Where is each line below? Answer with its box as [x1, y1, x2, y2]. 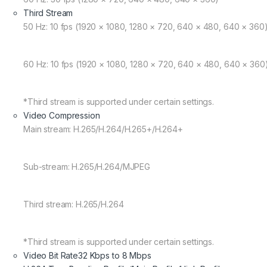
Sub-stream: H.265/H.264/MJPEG [23, 162, 150, 172]
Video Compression [23, 110, 100, 121]
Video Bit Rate [23, 250, 79, 261]
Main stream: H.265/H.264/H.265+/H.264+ [23, 124, 183, 135]
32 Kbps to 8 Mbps [78, 250, 151, 261]
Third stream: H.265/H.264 [23, 199, 124, 210]
